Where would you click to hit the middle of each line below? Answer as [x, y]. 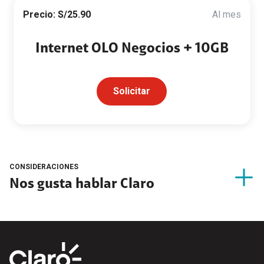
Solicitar [132, 91]
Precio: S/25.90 [57, 14]
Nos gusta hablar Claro [82, 184]
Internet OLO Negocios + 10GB [132, 49]
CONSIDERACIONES [44, 167]
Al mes [227, 14]
